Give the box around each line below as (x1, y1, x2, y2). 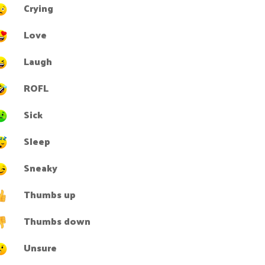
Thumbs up (24, 186, 76, 203)
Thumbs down (24, 212, 91, 230)
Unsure (24, 239, 57, 256)
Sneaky (24, 159, 57, 176)
